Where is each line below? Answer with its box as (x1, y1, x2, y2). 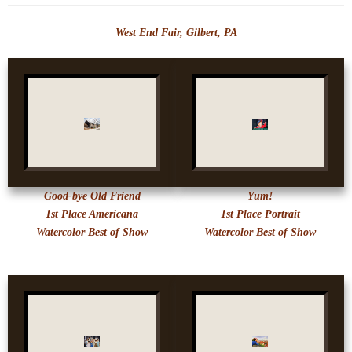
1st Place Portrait (220, 208, 300, 221)
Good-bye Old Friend (43, 190, 141, 203)
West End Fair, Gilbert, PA (115, 27, 237, 39)
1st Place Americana (46, 208, 138, 221)
